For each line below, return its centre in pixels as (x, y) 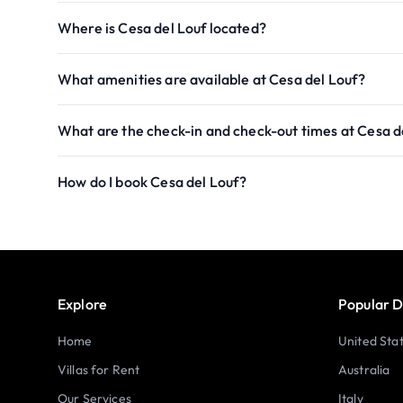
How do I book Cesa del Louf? (152, 182)
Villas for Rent (99, 370)
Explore (83, 304)
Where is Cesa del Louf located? (162, 28)
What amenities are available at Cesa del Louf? (212, 79)
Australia (364, 370)
